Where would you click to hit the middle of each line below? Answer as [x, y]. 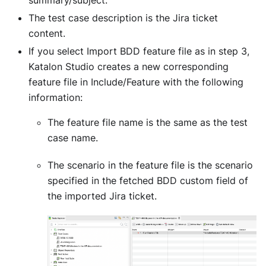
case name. [73, 137]
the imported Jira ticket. [102, 196]
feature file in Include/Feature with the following [136, 82]
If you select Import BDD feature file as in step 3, [139, 51]
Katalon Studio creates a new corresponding [129, 66]
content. [47, 33]
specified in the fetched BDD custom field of [148, 180]
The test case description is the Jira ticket [123, 18]
